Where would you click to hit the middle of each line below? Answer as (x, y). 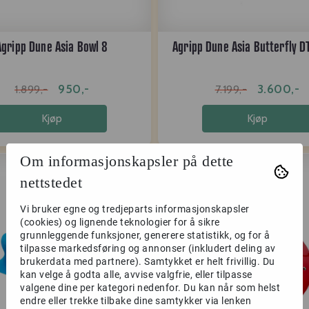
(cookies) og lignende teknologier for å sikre (120, 222)
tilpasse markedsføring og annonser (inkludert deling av (148, 248)
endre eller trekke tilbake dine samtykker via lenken (136, 300)
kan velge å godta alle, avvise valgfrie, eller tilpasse (136, 274)
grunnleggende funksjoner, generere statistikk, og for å (145, 235)
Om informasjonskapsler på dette (127, 161)
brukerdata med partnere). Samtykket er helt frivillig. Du (148, 261)
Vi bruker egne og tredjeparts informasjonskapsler (135, 209)
